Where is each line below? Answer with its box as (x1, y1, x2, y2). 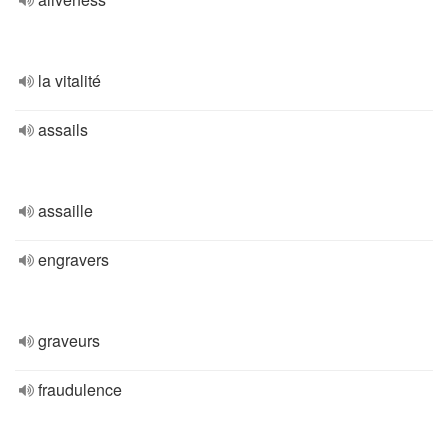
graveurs (38, 329, 100, 352)
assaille (38, 199, 93, 222)
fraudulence (38, 378, 122, 401)
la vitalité (38, 69, 101, 92)
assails (38, 118, 88, 141)
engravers (38, 248, 109, 271)
